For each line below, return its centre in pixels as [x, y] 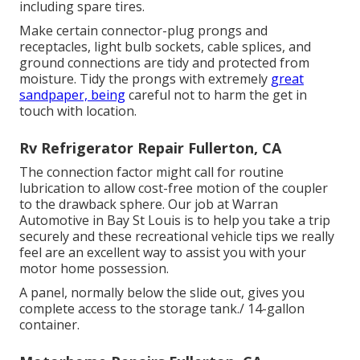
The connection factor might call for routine [151, 172]
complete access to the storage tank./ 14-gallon [162, 309]
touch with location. [78, 111]
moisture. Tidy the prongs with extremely [145, 79]
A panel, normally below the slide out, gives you [162, 293]
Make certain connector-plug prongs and [143, 31]
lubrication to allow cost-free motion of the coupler [174, 188]
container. [49, 325]
